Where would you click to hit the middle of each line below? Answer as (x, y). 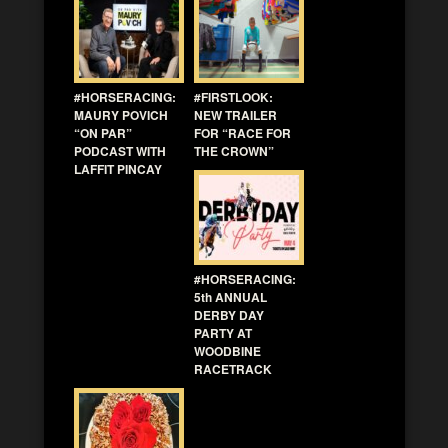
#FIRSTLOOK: (233, 96)
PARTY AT (223, 332)
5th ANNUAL (230, 296)
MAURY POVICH (121, 114)
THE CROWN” (234, 150)
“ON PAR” (103, 132)
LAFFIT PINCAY (118, 168)
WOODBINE (227, 350)
